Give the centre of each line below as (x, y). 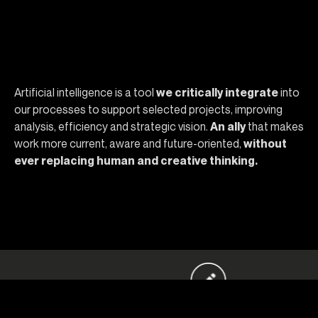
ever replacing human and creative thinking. (136, 161)
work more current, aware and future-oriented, (129, 144)
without (265, 144)
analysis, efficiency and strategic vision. (112, 127)
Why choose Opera (101, 52)
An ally (228, 127)
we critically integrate (216, 93)
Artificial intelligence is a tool (84, 93)
